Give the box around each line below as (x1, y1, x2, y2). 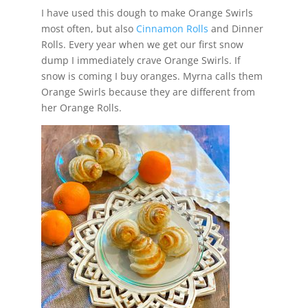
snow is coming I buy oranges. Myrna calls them (41, 69, 263, 82)
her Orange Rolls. (41, 100, 122, 114)
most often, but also (41, 21, 136, 35)
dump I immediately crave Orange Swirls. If (41, 53, 241, 67)
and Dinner (208, 21, 263, 35)
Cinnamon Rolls (135, 21, 208, 35)
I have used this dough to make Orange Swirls (41, 5, 253, 19)
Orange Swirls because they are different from (41, 85, 255, 98)
